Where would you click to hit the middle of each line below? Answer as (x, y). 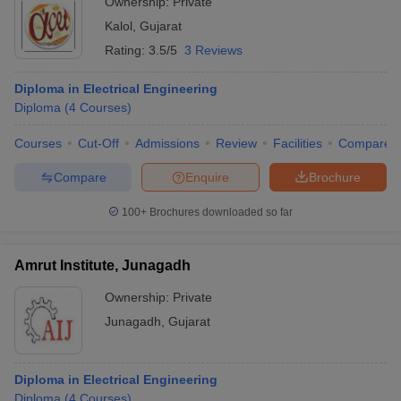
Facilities (298, 143)
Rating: (127, 50)
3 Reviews (213, 50)
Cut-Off (98, 143)
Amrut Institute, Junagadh (102, 265)
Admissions (167, 143)
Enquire (207, 177)
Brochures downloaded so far (220, 212)
